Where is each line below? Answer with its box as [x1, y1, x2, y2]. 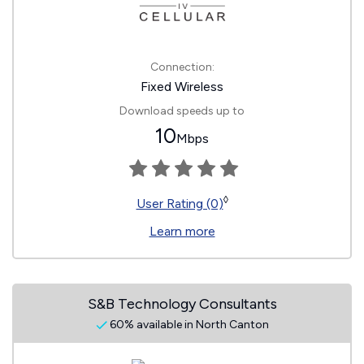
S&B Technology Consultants [87, 295, 277, 313]
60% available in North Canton [106, 318, 269, 331]
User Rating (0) [136, 196, 223, 211]
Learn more [149, 223, 215, 239]
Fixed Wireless [141, 79, 223, 94]
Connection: [149, 60, 214, 74]
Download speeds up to [119, 104, 245, 118]
